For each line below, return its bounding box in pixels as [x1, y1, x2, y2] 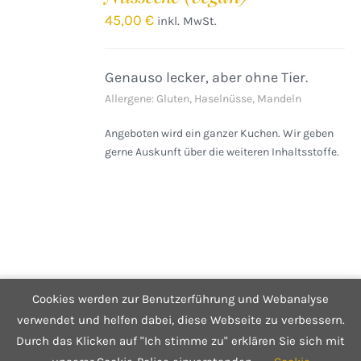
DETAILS [16, 27, 57, 39]
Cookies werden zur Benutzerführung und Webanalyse [32, 292, 329, 307]
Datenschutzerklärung [139, 311, 249, 323]
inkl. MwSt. [157, 14, 218, 28]
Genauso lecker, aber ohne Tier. [105, 68, 309, 86]
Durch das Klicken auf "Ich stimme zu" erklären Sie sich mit [16, 334, 345, 349]
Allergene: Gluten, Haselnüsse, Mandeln [105, 92, 302, 106]
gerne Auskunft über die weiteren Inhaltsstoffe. [105, 145, 340, 159]
